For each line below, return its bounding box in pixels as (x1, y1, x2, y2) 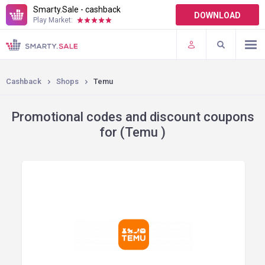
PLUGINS (6, 43, 42, 52)
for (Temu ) (99, 125, 166, 140)
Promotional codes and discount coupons (11, 109, 254, 124)
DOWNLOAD (194, 11, 241, 20)
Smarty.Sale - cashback (33, 5, 121, 14)
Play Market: (33, 16, 73, 24)
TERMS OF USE (6, 18, 65, 28)
